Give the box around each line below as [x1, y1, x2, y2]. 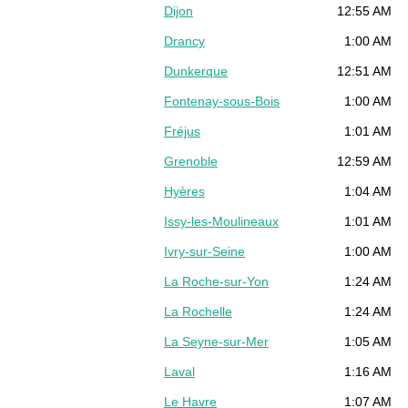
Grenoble [164, 153, 218, 168]
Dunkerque [164, 63, 228, 78]
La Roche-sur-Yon [164, 273, 269, 289]
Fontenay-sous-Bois [164, 93, 280, 108]
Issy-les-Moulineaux [164, 213, 279, 229]
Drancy [164, 33, 205, 48]
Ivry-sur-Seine [164, 243, 245, 259]
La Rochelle [164, 303, 232, 319]
